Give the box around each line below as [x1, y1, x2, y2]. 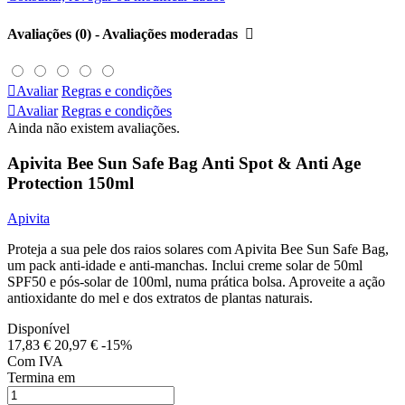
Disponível [7, 320, 70, 336]
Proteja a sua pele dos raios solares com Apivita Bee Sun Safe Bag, [7, 240, 389, 257]
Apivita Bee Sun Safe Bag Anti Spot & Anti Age [7, 154, 361, 174]
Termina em [7, 369, 75, 385]
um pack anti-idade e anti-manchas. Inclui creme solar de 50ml [7, 257, 363, 273]
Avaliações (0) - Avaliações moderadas [7, 26, 245, 42]
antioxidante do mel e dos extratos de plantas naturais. [7, 289, 313, 306]
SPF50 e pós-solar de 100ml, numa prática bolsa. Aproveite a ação [7, 273, 385, 289]
